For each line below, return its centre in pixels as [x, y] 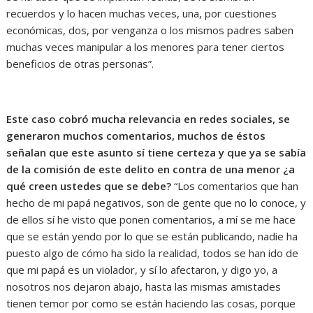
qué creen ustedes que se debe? [89, 185]
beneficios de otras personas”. [80, 63]
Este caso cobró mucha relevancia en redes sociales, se [148, 118]
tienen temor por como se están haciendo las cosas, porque [151, 303]
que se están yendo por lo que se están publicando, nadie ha [152, 236]
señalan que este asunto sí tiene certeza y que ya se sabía [156, 152]
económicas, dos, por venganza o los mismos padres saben [150, 30]
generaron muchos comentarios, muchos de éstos [136, 135]
